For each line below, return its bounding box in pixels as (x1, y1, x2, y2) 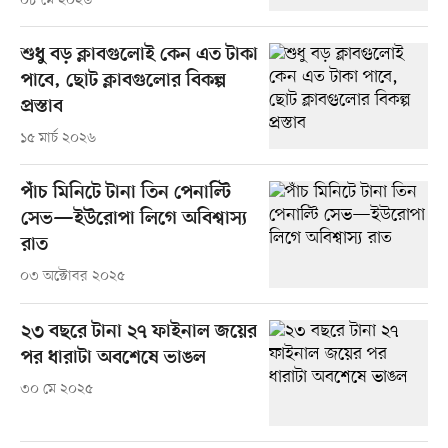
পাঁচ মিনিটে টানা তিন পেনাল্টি (20, 182, 231, 206)
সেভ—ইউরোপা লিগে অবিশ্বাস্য (20, 208, 247, 232)
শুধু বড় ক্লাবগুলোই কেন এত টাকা (20, 44, 258, 68)
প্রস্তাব (20, 96, 63, 120)
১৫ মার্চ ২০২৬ (19, 129, 96, 149)
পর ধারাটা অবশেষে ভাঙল (20, 346, 206, 370)
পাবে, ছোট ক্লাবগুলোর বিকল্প (20, 70, 226, 94)
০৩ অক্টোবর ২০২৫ (19, 267, 125, 287)
